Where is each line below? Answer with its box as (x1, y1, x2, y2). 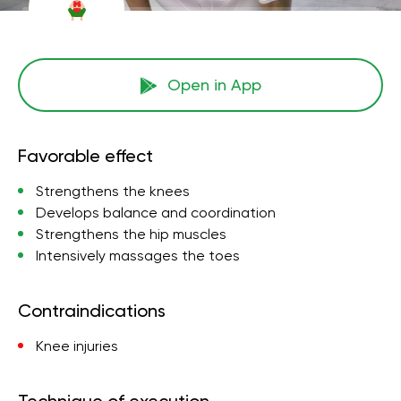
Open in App (166, 75, 261, 94)
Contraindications (18, 300, 166, 321)
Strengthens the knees (36, 183, 190, 200)
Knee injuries (36, 337, 118, 354)
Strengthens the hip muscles (36, 226, 226, 243)
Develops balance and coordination (36, 204, 276, 221)
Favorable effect (18, 145, 153, 166)
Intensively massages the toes (36, 247, 240, 264)
